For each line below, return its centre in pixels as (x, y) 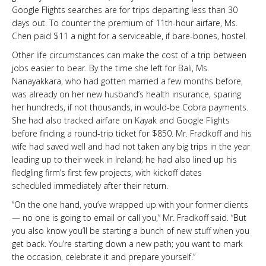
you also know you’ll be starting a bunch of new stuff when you (131, 230)
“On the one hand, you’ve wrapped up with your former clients (130, 204)
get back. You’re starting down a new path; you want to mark (127, 243)
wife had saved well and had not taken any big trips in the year (131, 146)
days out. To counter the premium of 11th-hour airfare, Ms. (125, 23)
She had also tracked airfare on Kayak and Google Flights (121, 120)
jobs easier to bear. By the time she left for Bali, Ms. (110, 68)
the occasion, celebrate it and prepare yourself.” (104, 256)
